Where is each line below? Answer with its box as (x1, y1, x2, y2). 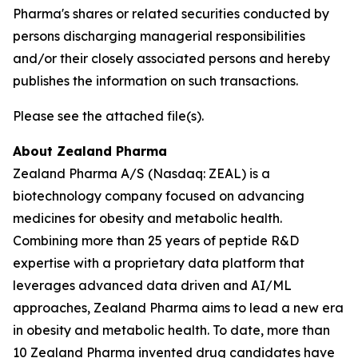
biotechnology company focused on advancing (13, 188, 304, 204)
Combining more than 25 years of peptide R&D (13, 233, 299, 249)
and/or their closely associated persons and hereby (13, 50, 330, 66)
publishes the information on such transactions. (13, 73, 298, 89)
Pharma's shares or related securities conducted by (13, 6, 329, 22)
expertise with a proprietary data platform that (13, 255, 304, 271)
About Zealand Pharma (13, 143, 167, 159)
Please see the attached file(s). (13, 108, 204, 124)
